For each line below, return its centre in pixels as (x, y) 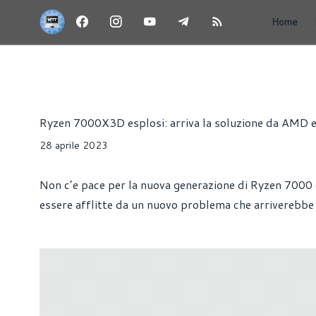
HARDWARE (125, 60)
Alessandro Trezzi (118, 99)
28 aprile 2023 (74, 145)
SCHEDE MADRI (274, 60)
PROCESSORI (195, 60)
